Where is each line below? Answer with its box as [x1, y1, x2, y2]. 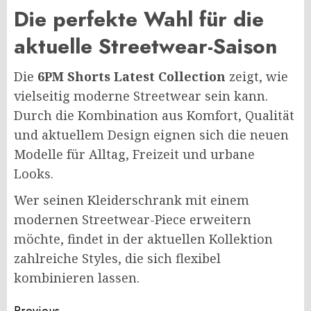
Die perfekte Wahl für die [14, 4, 264, 35]
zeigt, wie [226, 68, 288, 85]
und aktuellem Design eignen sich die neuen [14, 126, 289, 144]
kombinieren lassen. [14, 269, 140, 287]
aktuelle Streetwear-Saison [14, 31, 277, 62]
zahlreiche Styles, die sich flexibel [14, 250, 221, 267]
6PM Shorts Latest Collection [37, 68, 226, 85]
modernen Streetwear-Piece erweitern [14, 211, 251, 228]
